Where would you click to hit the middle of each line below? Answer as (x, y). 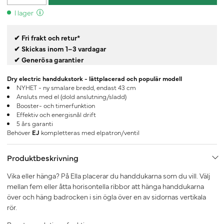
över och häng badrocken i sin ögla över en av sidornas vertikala (106, 197)
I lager (24, 13)
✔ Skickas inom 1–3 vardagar (61, 49)
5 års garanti (34, 123)
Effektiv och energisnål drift (56, 114)
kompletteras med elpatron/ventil (90, 132)
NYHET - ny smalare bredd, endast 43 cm (76, 87)
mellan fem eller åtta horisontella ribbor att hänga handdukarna (105, 186)
